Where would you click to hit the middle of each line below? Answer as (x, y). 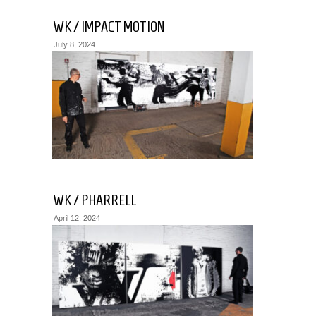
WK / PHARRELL (95, 200)
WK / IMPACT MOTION (109, 26)
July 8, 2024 (74, 44)
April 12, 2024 (77, 218)
